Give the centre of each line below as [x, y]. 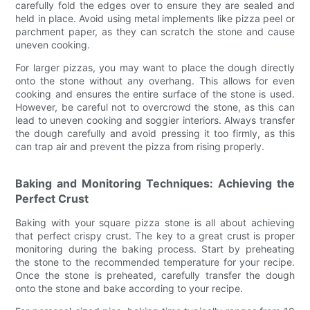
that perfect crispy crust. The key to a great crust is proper [155, 235]
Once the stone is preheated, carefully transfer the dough [155, 275]
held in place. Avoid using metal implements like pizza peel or [155, 18]
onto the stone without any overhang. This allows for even [155, 80]
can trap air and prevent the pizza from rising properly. [140, 146]
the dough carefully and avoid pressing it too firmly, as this [155, 133]
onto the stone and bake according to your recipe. [129, 288]
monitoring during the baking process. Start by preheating [155, 248]
